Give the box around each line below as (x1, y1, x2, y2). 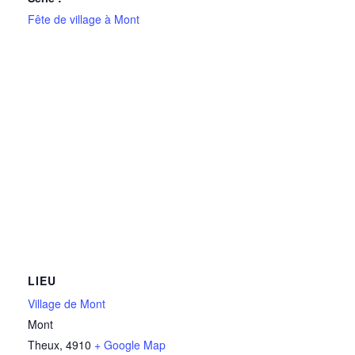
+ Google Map (94, 337, 166, 353)
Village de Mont (28, 296, 105, 312)
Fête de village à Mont (28, 11, 139, 28)
